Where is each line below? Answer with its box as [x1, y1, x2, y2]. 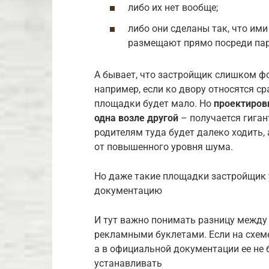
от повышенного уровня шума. [94, 141, 233, 153]
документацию [94, 185, 162, 197]
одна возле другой [94, 112, 178, 124]
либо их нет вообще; [128, 2, 218, 14]
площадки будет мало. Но [94, 98, 214, 110]
